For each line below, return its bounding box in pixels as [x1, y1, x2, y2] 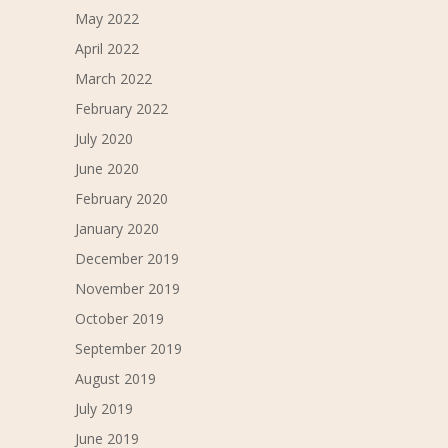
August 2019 [74, 369, 156, 389]
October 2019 [74, 309, 164, 329]
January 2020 [74, 219, 159, 239]
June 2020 [74, 159, 139, 179]
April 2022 [74, 39, 139, 59]
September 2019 [74, 339, 182, 359]
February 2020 [74, 189, 168, 209]
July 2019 [74, 399, 133, 419]
